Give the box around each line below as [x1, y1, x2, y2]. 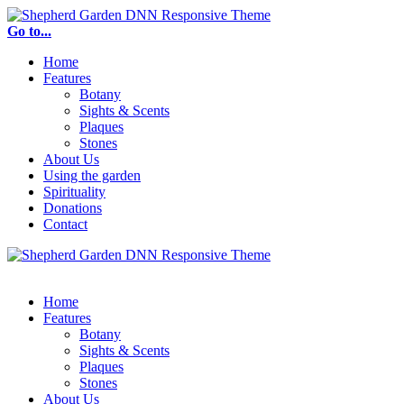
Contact [43, 216, 87, 232]
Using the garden [43, 168, 141, 183]
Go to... [7, 23, 51, 39]
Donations [43, 200, 102, 216]
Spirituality [43, 184, 106, 199]
